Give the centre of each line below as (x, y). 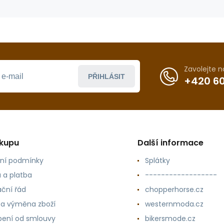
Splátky (157, 160)
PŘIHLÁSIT (106, 76)
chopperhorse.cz (174, 189)
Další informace (170, 143)
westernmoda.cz (174, 204)
